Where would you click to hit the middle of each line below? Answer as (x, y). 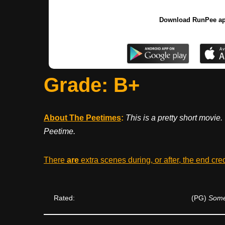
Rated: (64, 198)
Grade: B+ (92, 85)
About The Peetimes (82, 118)
